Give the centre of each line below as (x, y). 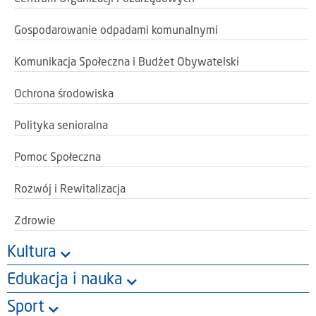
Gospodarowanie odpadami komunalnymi (116, 31)
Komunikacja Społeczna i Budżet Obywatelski (127, 63)
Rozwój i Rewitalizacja (70, 190)
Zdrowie (35, 222)
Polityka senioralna (61, 127)
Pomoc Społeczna (57, 158)
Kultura (32, 253)
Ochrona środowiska (64, 95)
